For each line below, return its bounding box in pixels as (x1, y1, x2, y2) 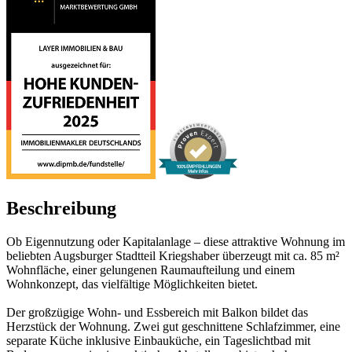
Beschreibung (6, 197, 116, 218)
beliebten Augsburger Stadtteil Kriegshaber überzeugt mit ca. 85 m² (6, 248, 339, 262)
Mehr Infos (187, 167, 209, 174)
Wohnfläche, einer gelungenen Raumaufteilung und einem (6, 262, 295, 277)
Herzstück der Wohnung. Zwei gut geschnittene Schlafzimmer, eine (6, 319, 340, 333)
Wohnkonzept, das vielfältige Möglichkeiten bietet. (6, 277, 258, 291)
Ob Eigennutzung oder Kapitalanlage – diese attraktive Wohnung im (6, 234, 345, 248)
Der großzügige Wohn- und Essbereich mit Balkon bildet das (6, 305, 308, 319)
